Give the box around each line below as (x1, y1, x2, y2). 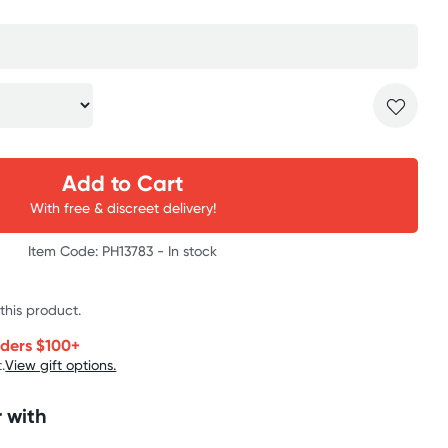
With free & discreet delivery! (29, 198, 216, 216)
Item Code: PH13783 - (28, 242, 169, 259)
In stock (168, 242, 218, 259)
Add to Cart (62, 169, 184, 197)
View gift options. (5, 355, 117, 373)
